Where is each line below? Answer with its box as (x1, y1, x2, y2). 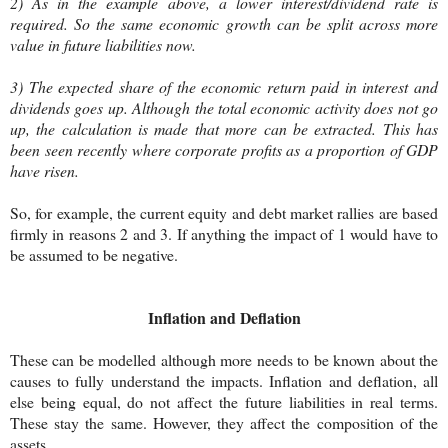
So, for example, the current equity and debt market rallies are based (10, 201, 438, 223)
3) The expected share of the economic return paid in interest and (10, 75, 438, 97)
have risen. (10, 159, 79, 181)
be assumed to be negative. (10, 243, 178, 265)
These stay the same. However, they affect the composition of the (10, 411, 438, 433)
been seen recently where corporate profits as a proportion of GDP (10, 138, 438, 160)
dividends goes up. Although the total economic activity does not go (10, 96, 438, 118)
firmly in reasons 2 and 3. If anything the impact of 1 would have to (10, 222, 438, 244)
